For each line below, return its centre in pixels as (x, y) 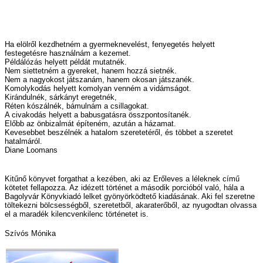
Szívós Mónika (30, 234)
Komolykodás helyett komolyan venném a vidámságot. (98, 89)
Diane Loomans (31, 150)
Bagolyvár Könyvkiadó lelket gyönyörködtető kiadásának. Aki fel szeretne (130, 197)
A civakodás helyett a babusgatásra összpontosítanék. (98, 115)
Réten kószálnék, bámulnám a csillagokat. (77, 106)
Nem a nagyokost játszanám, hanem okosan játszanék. (100, 80)
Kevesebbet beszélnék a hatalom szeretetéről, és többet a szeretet (119, 133)
